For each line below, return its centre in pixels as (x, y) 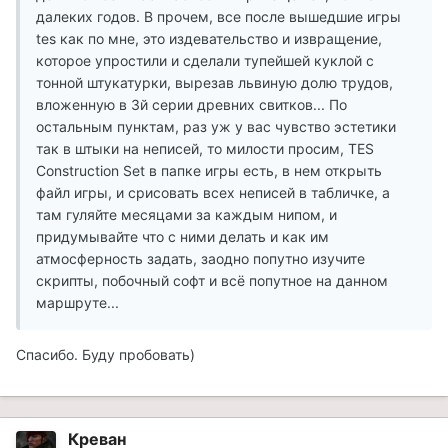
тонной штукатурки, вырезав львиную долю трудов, (214, 83)
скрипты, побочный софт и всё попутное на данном (212, 281)
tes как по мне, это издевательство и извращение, (209, 39)
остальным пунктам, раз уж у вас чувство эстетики (216, 127)
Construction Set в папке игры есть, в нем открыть (209, 171)
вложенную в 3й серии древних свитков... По (191, 105)
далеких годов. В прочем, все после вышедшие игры (218, 17)
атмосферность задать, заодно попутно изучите (200, 259)
